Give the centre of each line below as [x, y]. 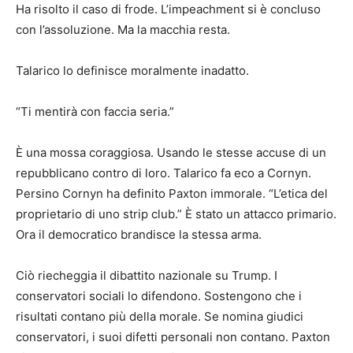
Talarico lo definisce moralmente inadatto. [132, 71]
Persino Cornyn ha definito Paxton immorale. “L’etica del [172, 194]
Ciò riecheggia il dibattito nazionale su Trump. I [147, 276]
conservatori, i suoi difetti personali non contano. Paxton [173, 337]
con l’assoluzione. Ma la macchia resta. [123, 30]
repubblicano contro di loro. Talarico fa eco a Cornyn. [163, 173]
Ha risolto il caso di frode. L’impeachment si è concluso [168, 9]
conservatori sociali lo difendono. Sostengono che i [159, 296]
